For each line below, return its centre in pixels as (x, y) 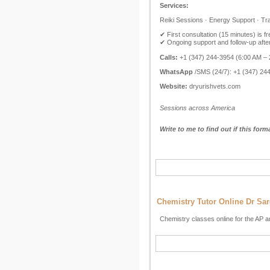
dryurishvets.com (214, 86)
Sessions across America (197, 108)
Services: (174, 5)
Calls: (169, 57)
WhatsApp (176, 72)
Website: (174, 86)
